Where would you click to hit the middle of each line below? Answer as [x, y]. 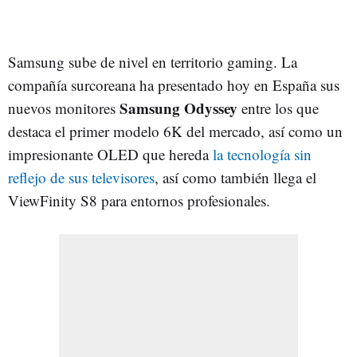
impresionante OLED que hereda [110, 154]
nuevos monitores [64, 108]
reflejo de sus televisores [81, 177]
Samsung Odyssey [180, 108]
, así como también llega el [235, 177]
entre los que [280, 108]
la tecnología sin [262, 154]
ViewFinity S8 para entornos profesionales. [139, 200]
